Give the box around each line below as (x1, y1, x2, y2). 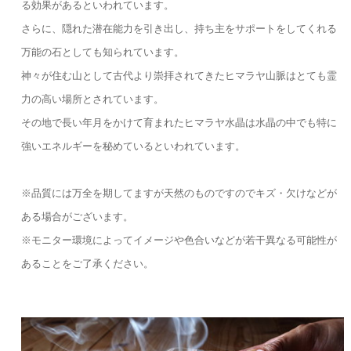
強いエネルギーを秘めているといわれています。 (20, 139, 245, 152)
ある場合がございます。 (20, 210, 133, 223)
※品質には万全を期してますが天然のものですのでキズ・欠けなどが (20, 186, 337, 199)
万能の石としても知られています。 (20, 45, 184, 58)
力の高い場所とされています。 (20, 92, 164, 105)
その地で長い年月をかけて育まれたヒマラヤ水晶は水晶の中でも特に (20, 116, 337, 128)
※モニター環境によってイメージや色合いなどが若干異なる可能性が (20, 233, 337, 246)
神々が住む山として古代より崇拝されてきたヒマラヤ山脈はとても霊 (20, 69, 337, 81)
